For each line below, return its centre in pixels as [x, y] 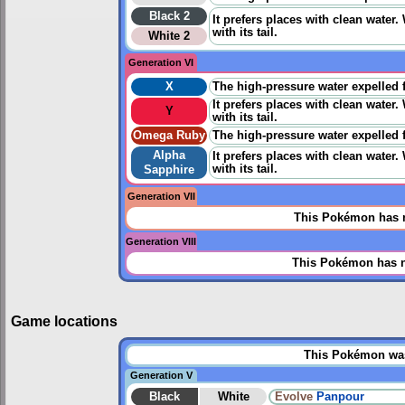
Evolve [294, 396]
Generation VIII [161, 242]
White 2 [169, 37]
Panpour [340, 396]
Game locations [64, 320]
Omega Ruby [169, 136]
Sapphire [169, 170]
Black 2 [169, 17]
